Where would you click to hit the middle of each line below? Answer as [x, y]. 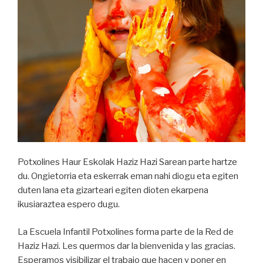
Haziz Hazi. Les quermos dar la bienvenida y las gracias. [127, 246]
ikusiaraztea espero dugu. [70, 205]
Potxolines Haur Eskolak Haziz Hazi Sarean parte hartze [127, 162]
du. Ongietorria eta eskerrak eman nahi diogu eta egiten [128, 176]
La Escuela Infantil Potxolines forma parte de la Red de [126, 232]
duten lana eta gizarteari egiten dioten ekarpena [113, 190]
